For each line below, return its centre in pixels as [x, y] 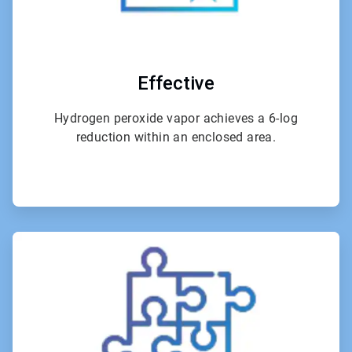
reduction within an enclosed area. [176, 137]
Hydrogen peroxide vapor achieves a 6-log [176, 118]
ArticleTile [199, 238]
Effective [176, 83]
